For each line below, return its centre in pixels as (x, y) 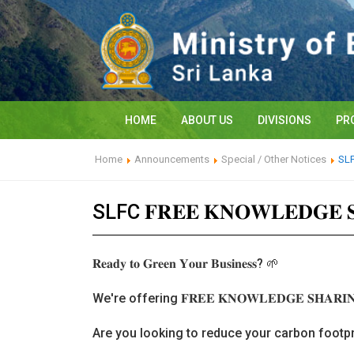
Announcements (172, 160)
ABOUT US (207, 121)
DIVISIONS (284, 121)
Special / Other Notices (274, 160)
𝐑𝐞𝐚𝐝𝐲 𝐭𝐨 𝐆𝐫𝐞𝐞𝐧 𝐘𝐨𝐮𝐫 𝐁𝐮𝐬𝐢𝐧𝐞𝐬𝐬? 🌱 (186, 264)
